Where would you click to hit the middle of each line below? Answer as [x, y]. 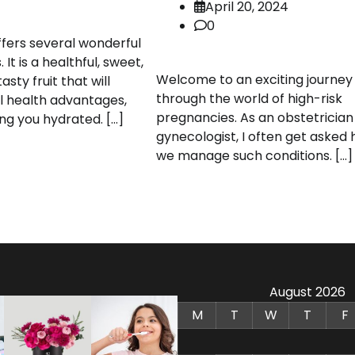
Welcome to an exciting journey [254, 80]
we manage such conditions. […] [254, 156]
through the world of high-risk [249, 99]
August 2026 [307, 292]
